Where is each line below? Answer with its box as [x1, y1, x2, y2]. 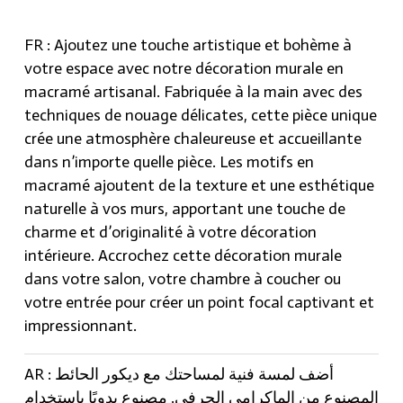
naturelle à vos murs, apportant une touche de [24, 199, 345, 219]
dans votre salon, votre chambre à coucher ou [24, 269, 341, 290]
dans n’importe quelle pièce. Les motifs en [24, 152, 314, 173]
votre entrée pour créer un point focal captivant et [24, 292, 374, 313]
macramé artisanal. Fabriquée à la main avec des [24, 82, 363, 103]
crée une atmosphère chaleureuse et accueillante [24, 129, 362, 149]
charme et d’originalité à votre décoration [24, 222, 317, 243]
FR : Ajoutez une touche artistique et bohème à [24, 35, 352, 56]
